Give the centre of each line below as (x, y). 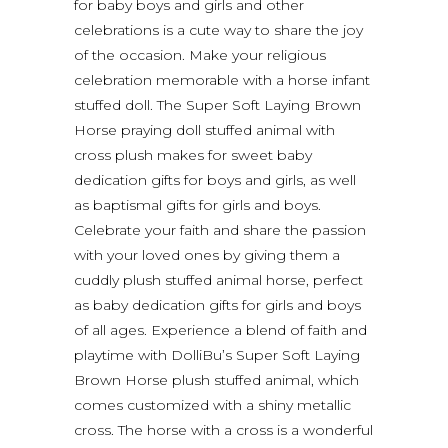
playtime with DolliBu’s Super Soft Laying (217, 354)
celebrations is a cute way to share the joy (218, 29)
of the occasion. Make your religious (200, 54)
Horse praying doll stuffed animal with (204, 129)
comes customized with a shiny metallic (212, 404)
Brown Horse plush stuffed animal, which (216, 379)
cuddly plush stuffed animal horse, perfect (218, 279)
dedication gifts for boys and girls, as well (215, 179)
